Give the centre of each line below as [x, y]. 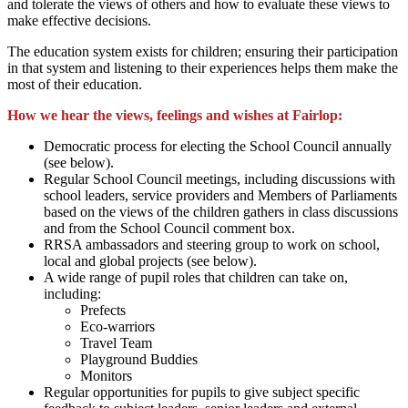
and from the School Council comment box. [169, 228]
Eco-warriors [117, 326]
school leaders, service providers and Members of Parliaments [220, 195]
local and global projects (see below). [150, 260]
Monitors [106, 375]
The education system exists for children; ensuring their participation [203, 51]
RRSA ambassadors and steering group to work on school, [212, 244]
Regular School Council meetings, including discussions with [219, 178]
